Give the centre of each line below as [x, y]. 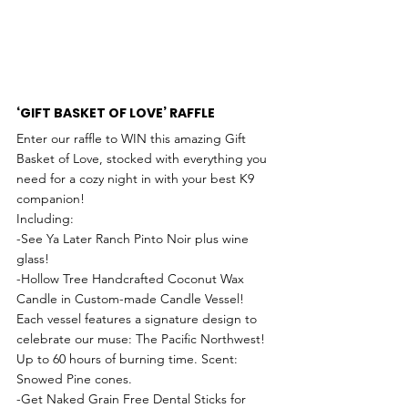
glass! [35, 259]
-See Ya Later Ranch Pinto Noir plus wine [134, 239]
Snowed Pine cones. [76, 379]
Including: [45, 219]
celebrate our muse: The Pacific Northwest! [143, 339]
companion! [51, 199]
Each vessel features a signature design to [138, 319]
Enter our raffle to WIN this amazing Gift [133, 139]
